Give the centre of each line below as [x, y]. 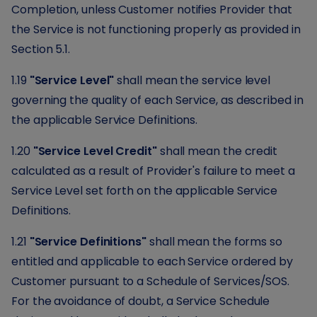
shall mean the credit [217, 151]
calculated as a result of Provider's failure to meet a [153, 171]
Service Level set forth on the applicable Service [145, 191]
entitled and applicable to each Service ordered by [152, 261]
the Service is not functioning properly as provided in [156, 29]
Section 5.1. [41, 49]
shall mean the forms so [214, 242]
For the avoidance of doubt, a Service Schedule [141, 301]
